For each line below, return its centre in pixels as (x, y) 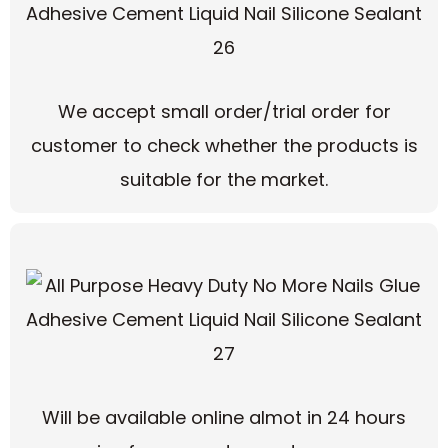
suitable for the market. (224, 180)
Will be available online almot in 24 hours (224, 418)
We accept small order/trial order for (224, 112)
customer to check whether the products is (224, 146)
